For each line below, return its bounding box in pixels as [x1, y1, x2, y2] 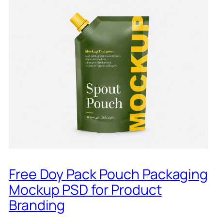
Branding [9, 196, 65, 215]
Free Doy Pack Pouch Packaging [9, 165, 208, 184]
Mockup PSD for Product [9, 180, 162, 200]
